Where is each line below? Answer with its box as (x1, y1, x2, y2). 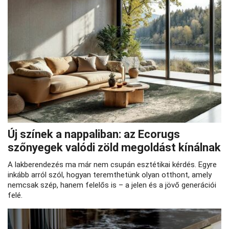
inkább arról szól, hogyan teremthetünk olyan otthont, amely (8, 170, 212, 179)
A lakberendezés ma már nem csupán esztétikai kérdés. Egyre (8, 160, 217, 169)
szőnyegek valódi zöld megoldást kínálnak (8, 141, 221, 154)
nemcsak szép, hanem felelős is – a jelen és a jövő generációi (8, 180, 216, 190)
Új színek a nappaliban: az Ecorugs (8, 128, 180, 141)
